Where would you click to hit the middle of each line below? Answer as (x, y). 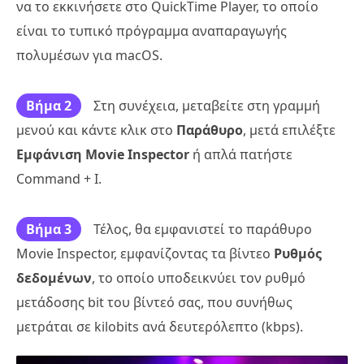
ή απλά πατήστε (241, 154)
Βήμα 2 (49, 105)
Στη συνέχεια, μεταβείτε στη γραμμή (207, 105)
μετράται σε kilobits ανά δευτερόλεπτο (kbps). (160, 326)
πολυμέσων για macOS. (89, 55)
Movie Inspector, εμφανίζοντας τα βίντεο (145, 253)
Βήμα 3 (49, 229)
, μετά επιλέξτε (289, 130)
